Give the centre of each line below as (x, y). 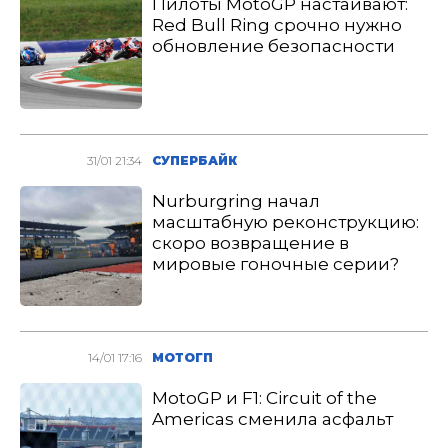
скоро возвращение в (251, 243)
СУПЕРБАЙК (195, 160)
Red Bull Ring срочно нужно (277, 25)
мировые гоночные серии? (276, 264)
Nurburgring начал (236, 201)
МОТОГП (183, 357)
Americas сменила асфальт (273, 419)
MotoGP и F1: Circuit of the (265, 398)
